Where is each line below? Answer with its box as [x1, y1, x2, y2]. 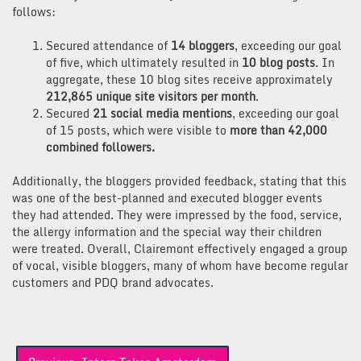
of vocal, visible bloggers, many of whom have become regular [12, 255, 348, 275]
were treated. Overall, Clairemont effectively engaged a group [12, 239, 347, 258]
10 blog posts [242, 52, 315, 72]
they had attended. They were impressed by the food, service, [12, 205, 342, 224]
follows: [12, 2, 56, 21]
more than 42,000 [230, 120, 327, 139]
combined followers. [46, 137, 155, 156]
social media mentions [110, 103, 232, 122]
